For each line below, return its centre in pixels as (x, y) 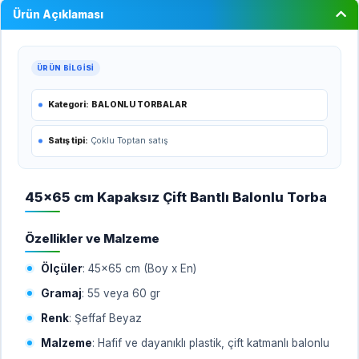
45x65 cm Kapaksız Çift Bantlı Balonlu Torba (176, 197)
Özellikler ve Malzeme (92, 238)
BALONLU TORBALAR (139, 104)
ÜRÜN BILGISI (66, 68)
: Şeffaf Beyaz (105, 318)
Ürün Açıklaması (58, 14)
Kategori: (69, 104)
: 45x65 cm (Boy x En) (139, 268)
